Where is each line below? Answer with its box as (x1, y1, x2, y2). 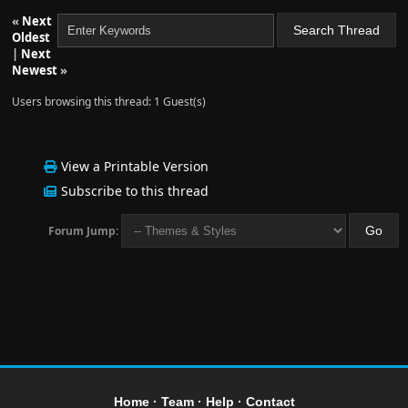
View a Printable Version (61, 158, 209, 175)
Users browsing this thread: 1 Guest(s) (12, 94, 206, 109)
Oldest (12, 29, 50, 46)
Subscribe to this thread (61, 182, 209, 199)
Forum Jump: (48, 223, 118, 239)
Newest (12, 62, 57, 78)
